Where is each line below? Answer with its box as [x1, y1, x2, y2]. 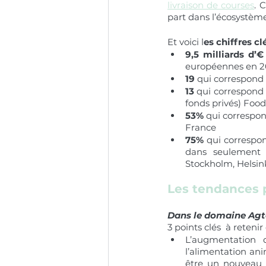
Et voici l [167, 36, 204, 47]
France [185, 122, 216, 133]
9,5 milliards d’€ [185, 49, 264, 60]
